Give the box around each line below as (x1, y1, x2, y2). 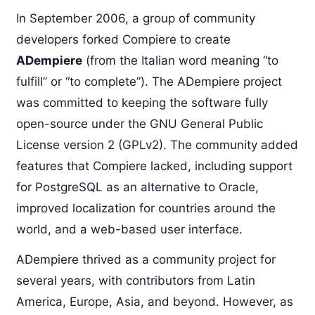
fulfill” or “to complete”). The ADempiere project (15, 75, 282, 89)
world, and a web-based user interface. (15, 222, 243, 237)
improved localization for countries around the (15, 201, 276, 216)
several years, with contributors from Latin (15, 274, 255, 288)
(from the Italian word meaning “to (82, 53, 278, 68)
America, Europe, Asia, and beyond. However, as (15, 295, 293, 309)
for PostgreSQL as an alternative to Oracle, (15, 180, 259, 195)
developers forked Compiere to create (15, 32, 231, 47)
